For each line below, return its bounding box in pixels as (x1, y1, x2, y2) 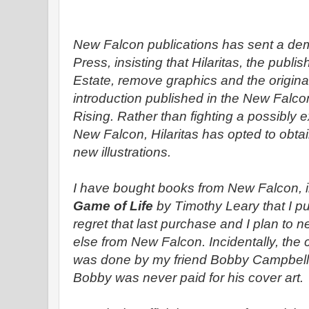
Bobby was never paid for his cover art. (73, 270, 307, 285)
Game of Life (73, 199, 157, 213)
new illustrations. (73, 145, 171, 159)
